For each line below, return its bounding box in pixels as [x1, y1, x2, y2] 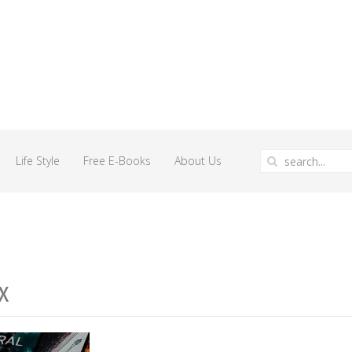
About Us [174, 153, 222, 169]
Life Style [16, 153, 60, 169]
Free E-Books [83, 153, 151, 169]
